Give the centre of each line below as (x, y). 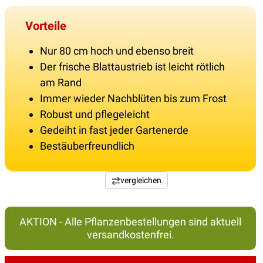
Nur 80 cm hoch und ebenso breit (117, 50)
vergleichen (141, 180)
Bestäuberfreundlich (87, 146)
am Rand (61, 82)
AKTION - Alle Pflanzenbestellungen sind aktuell (130, 221)
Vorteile (46, 26)
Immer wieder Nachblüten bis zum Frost (133, 98)
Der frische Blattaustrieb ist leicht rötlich (132, 66)
